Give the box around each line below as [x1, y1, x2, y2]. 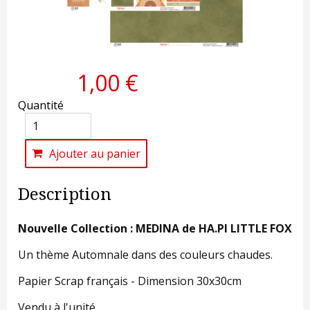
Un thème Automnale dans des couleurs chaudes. [18, 246, 273, 262]
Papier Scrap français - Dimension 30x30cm [18, 273, 241, 289]
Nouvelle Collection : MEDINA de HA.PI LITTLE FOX [18, 220, 292, 236]
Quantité [18, 97, 64, 113]
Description [18, 184, 111, 204]
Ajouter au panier [49, 145, 140, 161]
